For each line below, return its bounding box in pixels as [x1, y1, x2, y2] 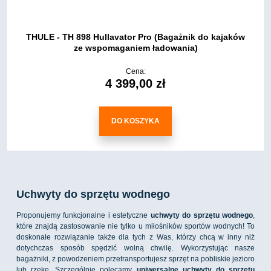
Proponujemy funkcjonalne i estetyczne [16, 211, 151, 220]
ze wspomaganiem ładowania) [73, 42, 198, 53]
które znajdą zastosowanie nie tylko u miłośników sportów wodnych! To [16, 222, 255, 231]
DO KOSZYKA [111, 117, 160, 126]
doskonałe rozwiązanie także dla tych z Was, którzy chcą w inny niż [16, 233, 255, 242]
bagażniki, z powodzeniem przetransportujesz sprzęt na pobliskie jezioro [16, 255, 255, 264]
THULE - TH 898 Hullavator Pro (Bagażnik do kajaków [26, 31, 245, 42]
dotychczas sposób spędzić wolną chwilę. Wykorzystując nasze [16, 244, 255, 253]
